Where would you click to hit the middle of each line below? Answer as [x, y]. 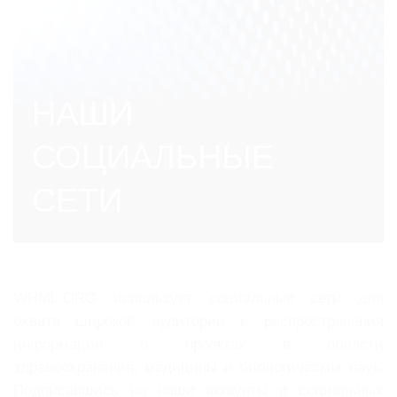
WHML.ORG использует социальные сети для [198, 298]
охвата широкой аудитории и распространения [198, 321]
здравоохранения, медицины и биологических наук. [198, 367]
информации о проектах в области [198, 344]
